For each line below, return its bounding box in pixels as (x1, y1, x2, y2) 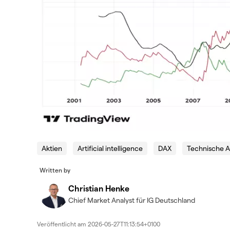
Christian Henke (68, 183, 129, 193)
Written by (40, 166, 70, 174)
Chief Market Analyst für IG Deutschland (68, 196, 195, 204)
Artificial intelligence (78, 144, 143, 152)
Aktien (42, 144, 62, 152)
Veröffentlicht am (37, 220, 88, 227)
